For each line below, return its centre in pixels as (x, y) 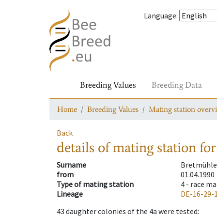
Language (160, 15)
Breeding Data (177, 85)
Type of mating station (95, 184)
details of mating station (126, 147)
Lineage (70, 194)
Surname (71, 165)
